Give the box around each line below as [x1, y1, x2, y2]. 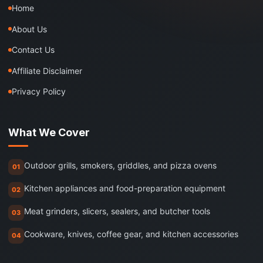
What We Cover [8, 126, 90, 139]
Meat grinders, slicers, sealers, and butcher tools [24, 206, 210, 217]
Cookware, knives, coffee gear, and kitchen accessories [24, 229, 238, 240]
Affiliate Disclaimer [12, 65, 82, 76]
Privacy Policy [12, 86, 66, 97]
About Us [12, 23, 47, 34]
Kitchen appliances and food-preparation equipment [24, 183, 225, 194]
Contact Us [12, 45, 55, 55]
